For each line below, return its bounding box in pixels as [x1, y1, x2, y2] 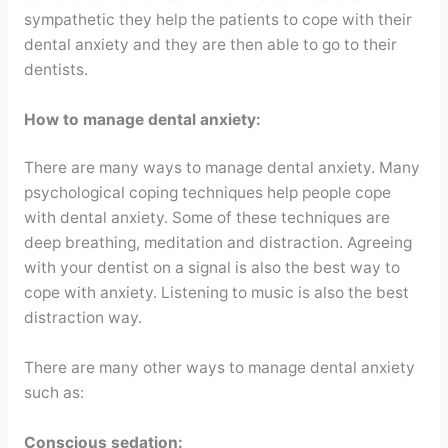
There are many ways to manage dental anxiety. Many [23, 158, 420, 178]
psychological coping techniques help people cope [23, 183, 391, 203]
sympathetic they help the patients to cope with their [23, 10, 412, 30]
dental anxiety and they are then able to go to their [23, 35, 397, 55]
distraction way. [23, 308, 142, 328]
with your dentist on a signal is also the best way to [23, 258, 400, 278]
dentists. [23, 60, 88, 80]
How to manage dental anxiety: [23, 110, 261, 130]
